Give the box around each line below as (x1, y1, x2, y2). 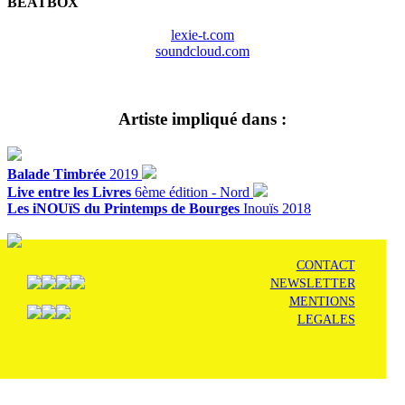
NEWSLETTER (269, 277, 355, 291)
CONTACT (296, 259, 355, 273)
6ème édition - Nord (135, 184, 250, 200)
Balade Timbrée (7, 165, 106, 182)
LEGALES (297, 313, 355, 327)
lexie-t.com (171, 27, 234, 43)
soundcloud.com (155, 43, 250, 60)
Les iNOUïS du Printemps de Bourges (7, 200, 240, 216)
